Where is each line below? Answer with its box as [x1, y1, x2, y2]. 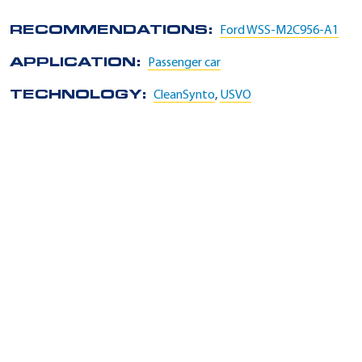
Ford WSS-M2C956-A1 [220, 24, 339, 37]
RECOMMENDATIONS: [10, 24, 220, 37]
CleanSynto [154, 89, 215, 102]
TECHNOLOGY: [10, 89, 154, 102]
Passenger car [148, 57, 221, 69]
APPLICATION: [10, 57, 148, 69]
